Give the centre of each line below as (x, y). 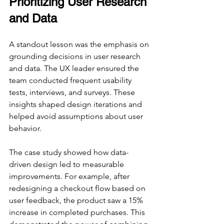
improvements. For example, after (70, 176)
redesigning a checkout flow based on (78, 188)
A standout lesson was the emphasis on (80, 44)
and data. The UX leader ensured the (75, 68)
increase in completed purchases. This (78, 212)
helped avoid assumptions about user (77, 116)
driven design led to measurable (67, 164)
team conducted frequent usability (71, 80)
